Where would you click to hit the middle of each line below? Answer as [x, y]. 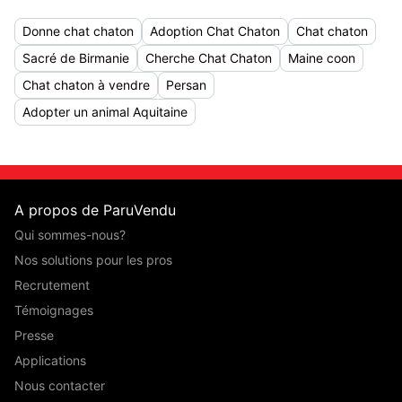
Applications [50, 360]
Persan [186, 85]
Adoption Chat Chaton [215, 31]
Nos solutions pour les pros [93, 260]
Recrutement [52, 285]
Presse [34, 335]
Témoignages [54, 310]
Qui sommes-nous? [70, 235]
